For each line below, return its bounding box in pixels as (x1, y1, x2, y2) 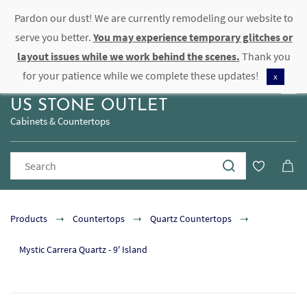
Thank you (239, 49, 291, 63)
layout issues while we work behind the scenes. (16, 49, 240, 63)
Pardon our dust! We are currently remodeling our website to (14, 11, 293, 25)
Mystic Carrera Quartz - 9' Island (19, 243, 147, 256)
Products (10, 212, 47, 225)
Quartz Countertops (150, 212, 232, 225)
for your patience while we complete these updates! (23, 69, 261, 82)
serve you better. (14, 30, 93, 44)
